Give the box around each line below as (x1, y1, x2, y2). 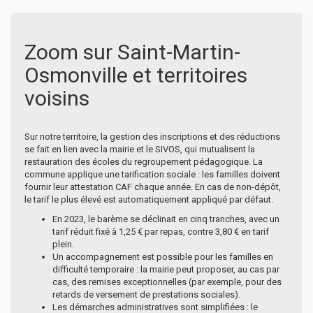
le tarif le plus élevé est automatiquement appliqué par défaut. (24, 194, 273, 205)
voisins (24, 85, 89, 110)
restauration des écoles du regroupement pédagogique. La (24, 156, 263, 167)
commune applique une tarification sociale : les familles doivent (24, 168, 280, 180)
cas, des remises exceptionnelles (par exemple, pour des (52, 276, 282, 287)
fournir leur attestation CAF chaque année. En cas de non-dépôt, (24, 181, 281, 192)
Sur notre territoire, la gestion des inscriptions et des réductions (24, 131, 280, 142)
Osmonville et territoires (24, 62, 247, 87)
